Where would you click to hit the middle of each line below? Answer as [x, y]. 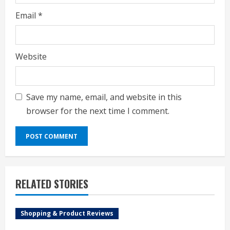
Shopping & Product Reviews [67, 213]
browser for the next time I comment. [98, 111]
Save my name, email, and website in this [104, 97]
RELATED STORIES [52, 184]
